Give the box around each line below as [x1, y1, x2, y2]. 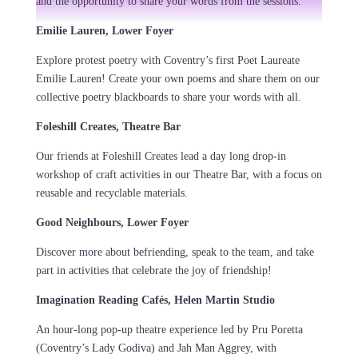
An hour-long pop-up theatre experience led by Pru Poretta [35, 324, 303, 336]
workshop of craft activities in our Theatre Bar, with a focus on [35, 169, 322, 181]
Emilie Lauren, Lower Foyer [35, 25, 173, 38]
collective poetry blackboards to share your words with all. [35, 91, 304, 104]
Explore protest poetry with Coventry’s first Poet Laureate [35, 54, 300, 67]
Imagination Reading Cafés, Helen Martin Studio [35, 294, 278, 307]
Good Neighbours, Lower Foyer [35, 217, 189, 229]
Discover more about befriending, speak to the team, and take [35, 246, 314, 259]
